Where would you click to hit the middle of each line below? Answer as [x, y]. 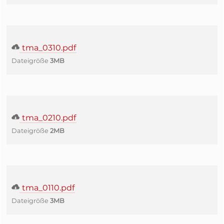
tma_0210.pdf [48, 118]
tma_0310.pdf [48, 48]
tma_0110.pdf [47, 188]
